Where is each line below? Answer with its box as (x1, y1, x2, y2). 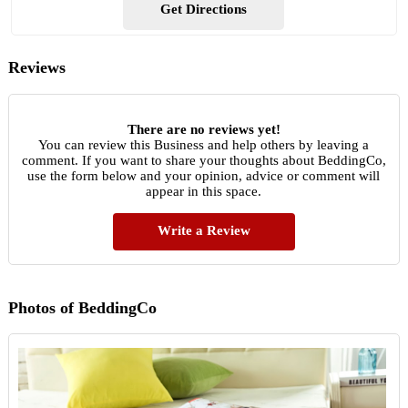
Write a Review (157, 222, 250, 238)
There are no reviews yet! (127, 121, 280, 137)
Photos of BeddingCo (7, 298, 157, 317)
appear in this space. (146, 183, 262, 199)
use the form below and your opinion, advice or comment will (27, 168, 381, 183)
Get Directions (160, 2, 248, 17)
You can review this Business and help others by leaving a (38, 137, 370, 152)
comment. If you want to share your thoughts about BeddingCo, (21, 152, 386, 168)
